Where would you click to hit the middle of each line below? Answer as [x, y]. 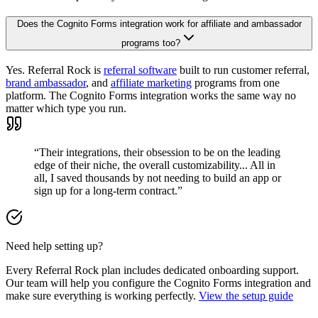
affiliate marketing [151, 83]
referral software [140, 70]
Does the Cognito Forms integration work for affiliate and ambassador [159, 24]
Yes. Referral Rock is [55, 70]
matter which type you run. [66, 109]
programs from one [236, 83]
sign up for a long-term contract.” [108, 191]
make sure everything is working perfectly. [102, 296]
